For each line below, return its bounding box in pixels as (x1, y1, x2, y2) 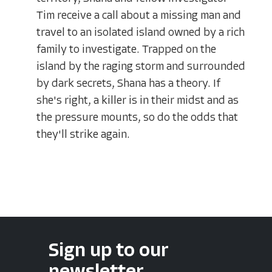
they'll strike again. (36, 129, 130, 141)
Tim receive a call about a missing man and (36, 10, 241, 22)
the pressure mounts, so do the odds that (36, 112, 238, 124)
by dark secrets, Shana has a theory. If (36, 78, 220, 90)
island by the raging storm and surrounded (36, 61, 245, 73)
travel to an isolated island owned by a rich (36, 27, 245, 39)
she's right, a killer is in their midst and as (36, 95, 239, 107)
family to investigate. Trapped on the (36, 44, 216, 56)
